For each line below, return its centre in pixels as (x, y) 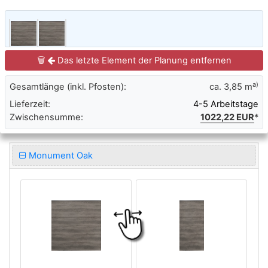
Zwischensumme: (46, 118)
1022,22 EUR (227, 118)
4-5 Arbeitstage (226, 104)
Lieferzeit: (30, 104)
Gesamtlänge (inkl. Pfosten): (68, 87)
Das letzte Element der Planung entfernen (211, 60)
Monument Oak (60, 155)
